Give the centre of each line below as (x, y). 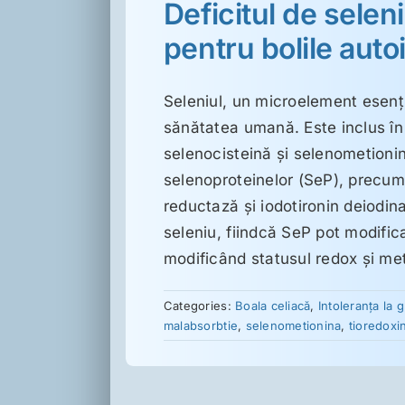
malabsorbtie (201, 325)
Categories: (199, 305)
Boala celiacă (273, 305)
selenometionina (293, 325)
